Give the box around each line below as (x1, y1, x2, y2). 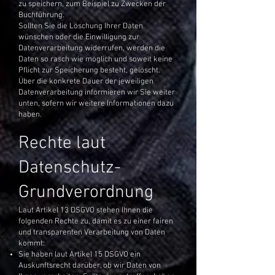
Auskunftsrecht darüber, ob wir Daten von (18, 261, 161, 271)
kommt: (18, 239, 45, 249)
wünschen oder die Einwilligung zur (18, 33, 139, 42)
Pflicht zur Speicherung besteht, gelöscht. (18, 66, 160, 76)
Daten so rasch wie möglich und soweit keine (18, 55, 172, 64)
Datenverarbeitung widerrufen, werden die (18, 44, 165, 53)
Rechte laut (18, 133, 106, 154)
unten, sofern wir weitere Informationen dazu (18, 99, 174, 109)
